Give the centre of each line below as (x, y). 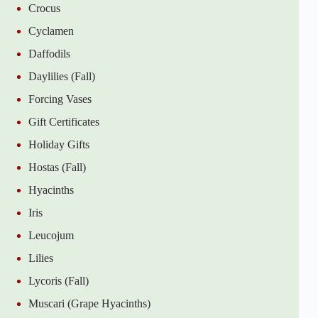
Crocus (44, 8)
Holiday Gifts (59, 144)
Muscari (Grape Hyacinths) (89, 303)
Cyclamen (51, 31)
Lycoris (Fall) (59, 280)
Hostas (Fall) (57, 167)
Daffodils (49, 53)
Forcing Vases (60, 99)
